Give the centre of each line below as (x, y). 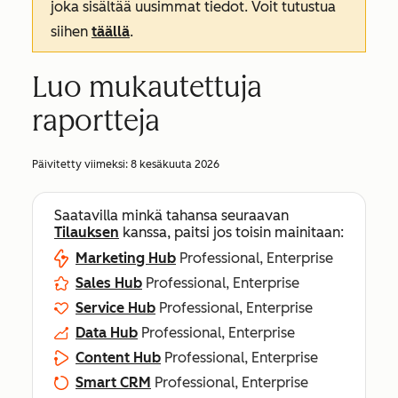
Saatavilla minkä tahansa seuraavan (171, 215)
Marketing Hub (126, 258)
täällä (111, 32)
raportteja (96, 121)
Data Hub (107, 333)
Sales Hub (109, 283)
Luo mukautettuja (147, 87)
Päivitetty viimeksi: (81, 164)
